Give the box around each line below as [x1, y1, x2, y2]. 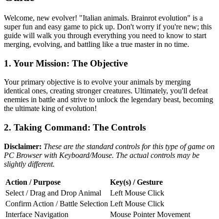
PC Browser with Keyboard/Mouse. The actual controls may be [4, 151, 199, 159]
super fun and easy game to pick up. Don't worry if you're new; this [4, 22, 212, 31]
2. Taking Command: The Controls [4, 122, 146, 132]
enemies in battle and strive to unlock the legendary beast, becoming [4, 95, 213, 104]
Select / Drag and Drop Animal [5, 188, 101, 197]
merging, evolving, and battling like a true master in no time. [4, 40, 189, 48]
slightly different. [4, 159, 55, 168]
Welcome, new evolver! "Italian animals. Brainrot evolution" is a [4, 13, 203, 22]
